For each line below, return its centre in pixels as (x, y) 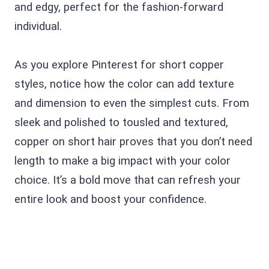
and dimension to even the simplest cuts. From (132, 103)
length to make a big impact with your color (122, 161)
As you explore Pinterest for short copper (119, 65)
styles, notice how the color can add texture (124, 84)
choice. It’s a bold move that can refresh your (128, 180)
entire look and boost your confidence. (110, 199)
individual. (38, 26)
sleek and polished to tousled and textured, (121, 122)
